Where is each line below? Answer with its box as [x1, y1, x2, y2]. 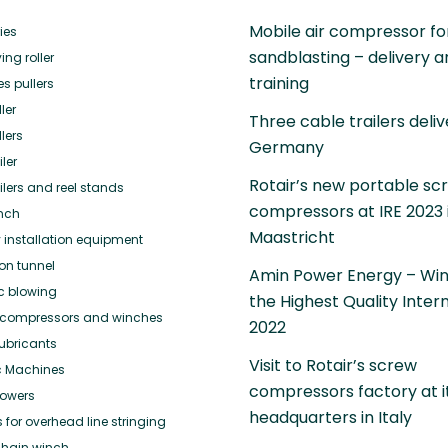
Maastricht [249, 225, 335, 249]
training [249, 71, 309, 95]
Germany [249, 135, 324, 159]
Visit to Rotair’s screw [249, 353, 417, 377]
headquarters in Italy [249, 405, 412, 429]
